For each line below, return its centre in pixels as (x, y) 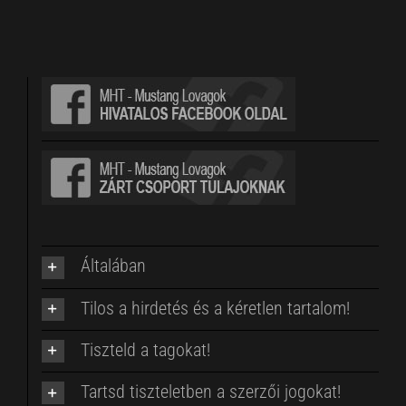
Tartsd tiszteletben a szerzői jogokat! (210, 391)
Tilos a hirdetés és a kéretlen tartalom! (215, 308)
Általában (113, 266)
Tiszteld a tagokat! (145, 349)
